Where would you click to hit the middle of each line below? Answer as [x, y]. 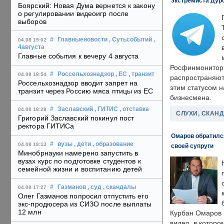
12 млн [30, 212]
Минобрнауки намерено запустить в [78, 153]
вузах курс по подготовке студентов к [79, 161]
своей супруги [192, 146]
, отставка [134, 109]
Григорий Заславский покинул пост [76, 118]
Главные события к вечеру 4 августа [78, 56]
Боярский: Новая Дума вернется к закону [86, 6]
